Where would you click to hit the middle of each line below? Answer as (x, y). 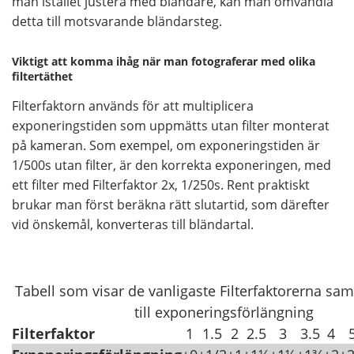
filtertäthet (42, 76)
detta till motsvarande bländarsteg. (117, 22)
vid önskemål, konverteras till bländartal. (133, 224)
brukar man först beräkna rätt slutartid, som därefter (171, 204)
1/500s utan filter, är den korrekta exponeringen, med (171, 165)
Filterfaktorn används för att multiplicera (133, 105)
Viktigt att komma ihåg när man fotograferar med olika (164, 61)
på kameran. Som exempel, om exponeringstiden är (166, 145)
